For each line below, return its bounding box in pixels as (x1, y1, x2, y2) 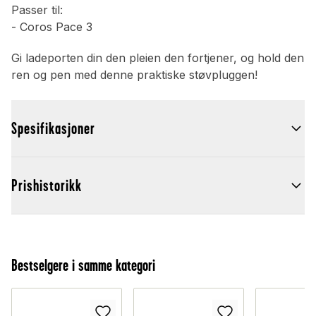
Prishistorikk (11, 176, 82, 195)
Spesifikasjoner (11, 119, 95, 138)
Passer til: (11, 3, 63, 18)
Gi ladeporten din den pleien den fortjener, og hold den (11, 51, 304, 66)
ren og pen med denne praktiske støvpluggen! (11, 68, 257, 83)
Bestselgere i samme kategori (11, 256, 155, 275)
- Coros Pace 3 (11, 20, 92, 35)
